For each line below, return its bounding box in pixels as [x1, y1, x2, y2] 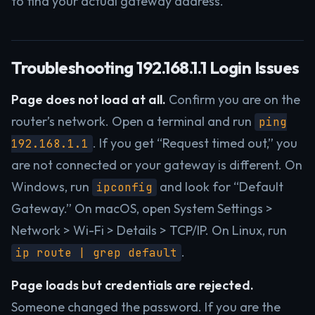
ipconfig [96, 180, 153, 195]
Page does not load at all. [11, 91, 166, 108]
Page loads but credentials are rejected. [11, 277, 254, 293]
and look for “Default [157, 179, 283, 195]
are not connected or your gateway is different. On [11, 157, 302, 173]
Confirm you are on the [166, 91, 300, 108]
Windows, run [11, 179, 92, 195]
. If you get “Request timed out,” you [93, 135, 297, 151]
